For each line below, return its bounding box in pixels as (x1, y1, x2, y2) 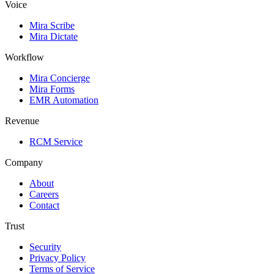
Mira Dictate (29, 31, 78, 42)
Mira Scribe (29, 20, 75, 31)
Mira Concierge (29, 72, 90, 83)
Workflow (5, 51, 44, 62)
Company (5, 157, 43, 168)
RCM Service (29, 136, 83, 147)
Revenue (5, 115, 39, 126)
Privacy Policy (29, 252, 86, 263)
